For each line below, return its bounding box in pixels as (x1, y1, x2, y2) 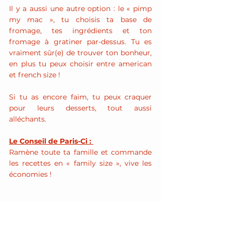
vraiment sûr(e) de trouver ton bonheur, (9, 48, 152, 57)
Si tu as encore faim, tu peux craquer (9, 92, 152, 101)
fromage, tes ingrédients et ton (9, 26, 152, 35)
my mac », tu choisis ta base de (9, 15, 152, 24)
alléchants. (9, 115, 46, 124)
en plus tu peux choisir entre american (9, 59, 152, 68)
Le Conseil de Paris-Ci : (9, 137, 93, 146)
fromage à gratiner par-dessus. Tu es (9, 37, 152, 46)
